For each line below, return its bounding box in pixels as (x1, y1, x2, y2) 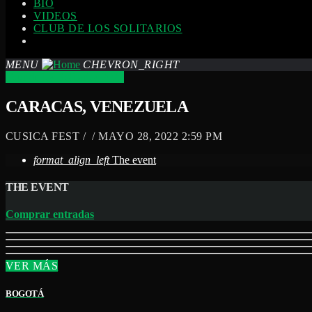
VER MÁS (6, 260, 58, 272)
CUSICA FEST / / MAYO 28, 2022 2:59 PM (6, 130, 223, 142)
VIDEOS (33, 10, 77, 22)
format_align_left (33, 153, 109, 166)
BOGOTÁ (6, 288, 44, 299)
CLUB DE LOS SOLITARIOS (33, 22, 182, 34)
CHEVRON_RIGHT (83, 58, 180, 70)
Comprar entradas (6, 208, 94, 221)
